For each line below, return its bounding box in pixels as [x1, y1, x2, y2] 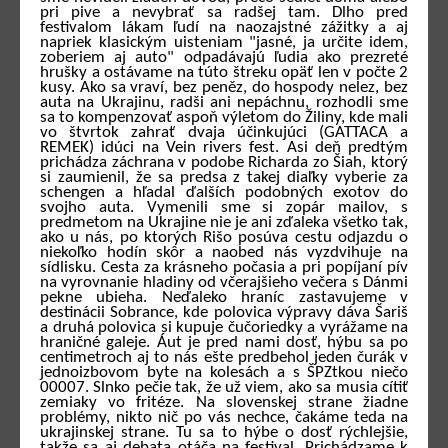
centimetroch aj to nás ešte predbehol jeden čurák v [40, 349, 408, 367]
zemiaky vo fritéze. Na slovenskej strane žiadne [40, 394, 408, 412]
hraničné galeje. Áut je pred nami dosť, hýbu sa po [40, 334, 408, 352]
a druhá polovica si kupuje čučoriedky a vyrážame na [40, 319, 408, 337]
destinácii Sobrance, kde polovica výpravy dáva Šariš [40, 304, 408, 322]
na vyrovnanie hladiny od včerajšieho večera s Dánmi [40, 274, 408, 292]
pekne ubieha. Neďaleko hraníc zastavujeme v [40, 289, 408, 307]
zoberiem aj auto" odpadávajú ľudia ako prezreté [40, 49, 408, 67]
